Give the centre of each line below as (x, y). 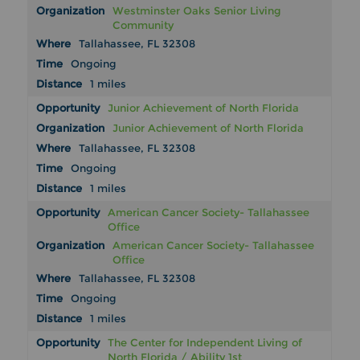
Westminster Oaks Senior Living (197, 11)
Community (143, 25)
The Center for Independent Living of (205, 343)
